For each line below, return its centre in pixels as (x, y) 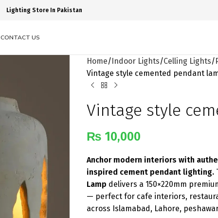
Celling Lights (187, 61)
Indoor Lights (135, 61)
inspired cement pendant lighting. (150, 172)
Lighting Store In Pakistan (45, 10)
